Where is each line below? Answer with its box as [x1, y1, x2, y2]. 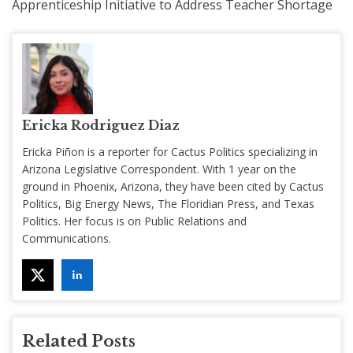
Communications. [22, 230, 111, 246]
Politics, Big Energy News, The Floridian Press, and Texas [22, 195, 314, 211]
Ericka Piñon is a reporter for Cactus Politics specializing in [22, 143, 318, 159]
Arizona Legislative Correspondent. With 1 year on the [22, 161, 296, 176]
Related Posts [22, 331, 136, 351]
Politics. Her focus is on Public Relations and [22, 213, 247, 229]
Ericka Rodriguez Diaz [22, 117, 180, 133]
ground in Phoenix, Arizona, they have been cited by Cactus [22, 178, 324, 194]
